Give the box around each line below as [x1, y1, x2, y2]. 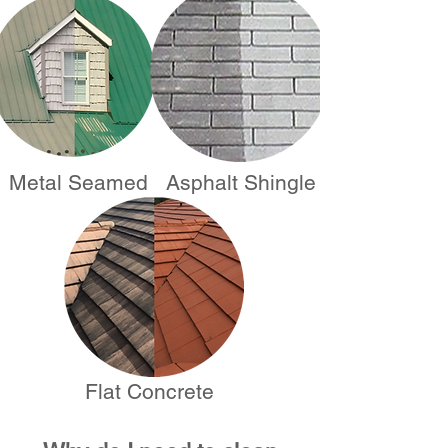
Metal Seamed [9, 170, 148, 195]
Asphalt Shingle [166, 170, 316, 195]
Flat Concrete [85, 379, 214, 404]
